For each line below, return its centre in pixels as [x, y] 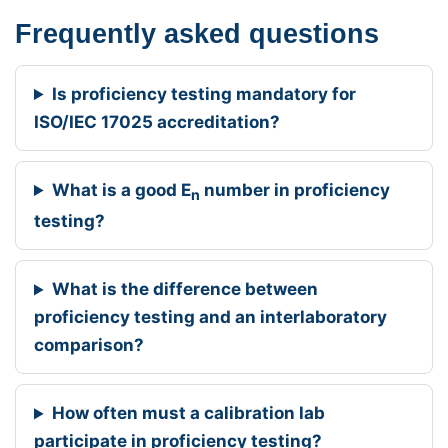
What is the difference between [185, 289]
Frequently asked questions [197, 33]
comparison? [89, 345]
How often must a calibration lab [189, 413]
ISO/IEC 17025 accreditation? [157, 122]
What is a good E [122, 190]
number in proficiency [295, 190]
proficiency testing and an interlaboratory [210, 317]
